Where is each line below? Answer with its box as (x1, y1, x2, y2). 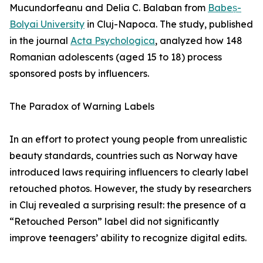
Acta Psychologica (70, 35, 155, 47)
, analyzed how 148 (155, 35, 242, 47)
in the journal (9, 35, 70, 47)
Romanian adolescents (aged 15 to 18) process (9, 51, 222, 63)
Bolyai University (9, 18, 85, 31)
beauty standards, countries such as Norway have (9, 150, 238, 162)
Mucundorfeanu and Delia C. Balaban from (9, 2, 208, 14)
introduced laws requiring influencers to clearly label (9, 166, 248, 178)
